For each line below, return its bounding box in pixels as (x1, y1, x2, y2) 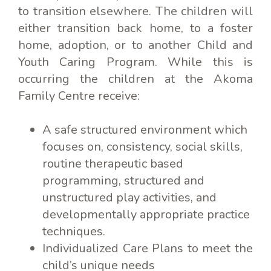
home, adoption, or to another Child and (18, 36, 253, 53)
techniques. (42, 223, 105, 240)
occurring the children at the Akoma (18, 70, 253, 87)
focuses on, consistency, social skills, (42, 138, 243, 155)
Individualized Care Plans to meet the (42, 240, 253, 256)
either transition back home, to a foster (18, 19, 253, 36)
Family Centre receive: (18, 87, 140, 104)
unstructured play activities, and (42, 189, 217, 206)
